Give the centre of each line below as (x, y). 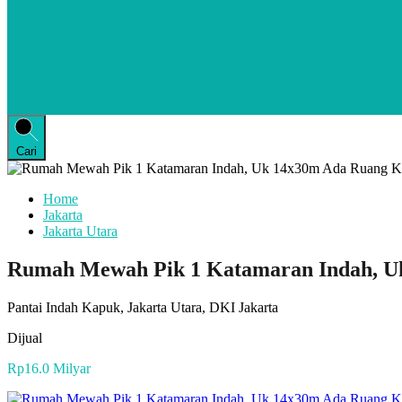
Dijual (25, 337)
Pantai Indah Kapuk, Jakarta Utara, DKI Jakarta (143, 307)
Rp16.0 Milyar (49, 368)
